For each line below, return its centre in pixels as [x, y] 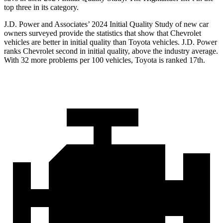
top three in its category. [41, 7]
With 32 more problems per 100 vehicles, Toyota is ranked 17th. [105, 60]
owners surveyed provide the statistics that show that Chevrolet [103, 33]
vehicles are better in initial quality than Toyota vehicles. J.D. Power [111, 42]
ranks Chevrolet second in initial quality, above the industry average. [111, 51]
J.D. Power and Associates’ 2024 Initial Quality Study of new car [106, 24]
